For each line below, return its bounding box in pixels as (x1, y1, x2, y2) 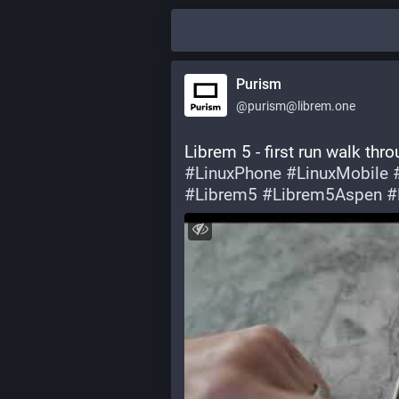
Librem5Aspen (273, 184, 382, 205)
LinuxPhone (195, 163, 281, 183)
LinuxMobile (297, 163, 388, 183)
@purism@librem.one (236, 99, 355, 113)
